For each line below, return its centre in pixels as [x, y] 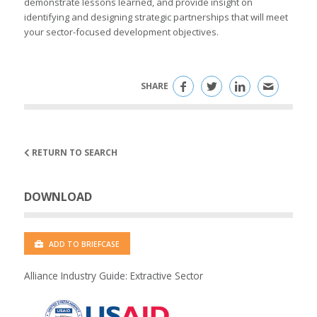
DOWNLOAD [58, 197]
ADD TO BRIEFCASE [83, 244]
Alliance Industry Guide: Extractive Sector [113, 276]
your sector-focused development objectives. [121, 32]
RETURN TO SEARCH [73, 153]
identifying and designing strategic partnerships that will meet [156, 17]
